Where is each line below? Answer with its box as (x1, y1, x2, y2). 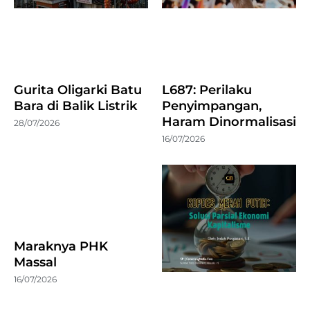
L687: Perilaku (162, 82, 252, 98)
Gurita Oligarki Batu (14, 82, 142, 98)
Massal (14, 254, 57, 270)
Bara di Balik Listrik (14, 98, 137, 113)
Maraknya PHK (14, 238, 108, 254)
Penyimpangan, (162, 98, 262, 113)
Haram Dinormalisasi (162, 113, 296, 129)
